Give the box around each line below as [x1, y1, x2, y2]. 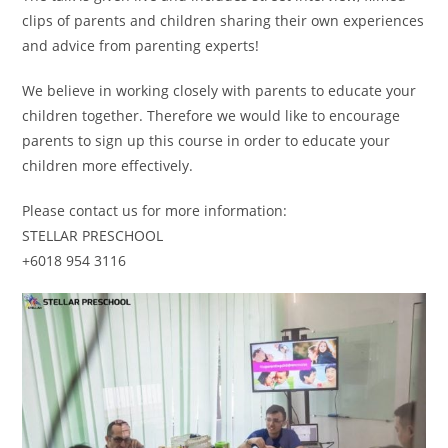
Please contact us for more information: [22, 200, 288, 220]
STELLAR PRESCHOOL [22, 225, 164, 245]
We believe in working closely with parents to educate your [22, 80, 417, 100]
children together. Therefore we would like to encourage [22, 105, 401, 125]
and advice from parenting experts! [22, 35, 260, 55]
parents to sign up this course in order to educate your [22, 130, 391, 150]
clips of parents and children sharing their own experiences [22, 10, 425, 30]
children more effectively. [22, 155, 194, 175]
